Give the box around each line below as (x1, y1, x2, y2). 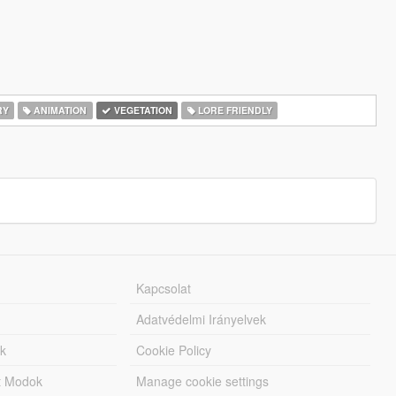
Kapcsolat (136, 279, 192, 297)
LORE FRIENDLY (194, 103, 272, 117)
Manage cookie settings (136, 372, 270, 390)
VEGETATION (110, 103, 172, 117)
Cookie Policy (136, 341, 212, 359)
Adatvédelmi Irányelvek (136, 310, 267, 328)
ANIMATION (31, 103, 88, 117)
